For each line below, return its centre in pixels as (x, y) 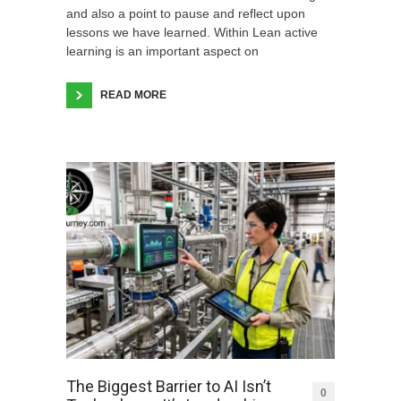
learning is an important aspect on (162, 51)
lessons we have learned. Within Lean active (192, 32)
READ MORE (133, 94)
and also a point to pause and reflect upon (186, 13)
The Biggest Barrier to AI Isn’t (169, 386)
